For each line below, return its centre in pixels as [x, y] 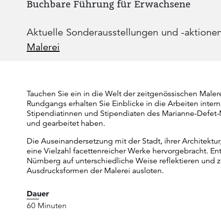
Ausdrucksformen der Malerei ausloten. [95, 171]
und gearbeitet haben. [66, 123]
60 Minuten [47, 206]
